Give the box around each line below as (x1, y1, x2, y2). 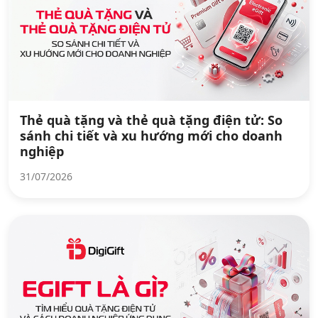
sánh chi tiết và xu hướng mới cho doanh (20, 127, 283, 144)
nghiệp (20, 143, 64, 160)
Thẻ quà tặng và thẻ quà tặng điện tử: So (20, 111, 283, 128)
